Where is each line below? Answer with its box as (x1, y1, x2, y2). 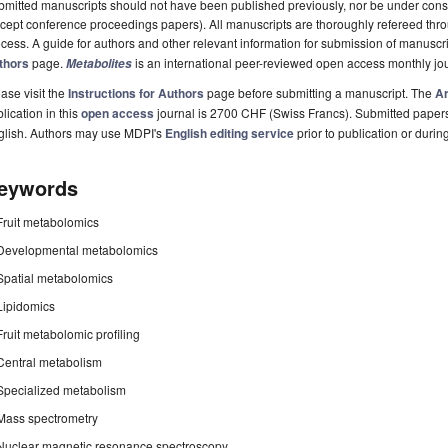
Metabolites (66, 55, 132, 73)
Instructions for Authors (68, 84, 204, 103)
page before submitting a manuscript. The (204, 84, 435, 102)
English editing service (165, 124, 294, 143)
